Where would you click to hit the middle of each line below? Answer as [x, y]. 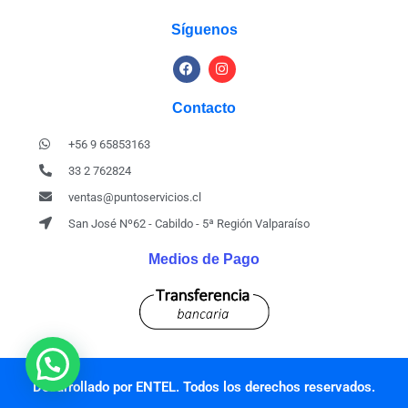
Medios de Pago [204, 259]
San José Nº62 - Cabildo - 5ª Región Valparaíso [189, 223]
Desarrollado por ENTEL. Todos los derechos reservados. [204, 387]
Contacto [204, 107]
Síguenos [204, 29]
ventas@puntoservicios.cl [134, 197]
